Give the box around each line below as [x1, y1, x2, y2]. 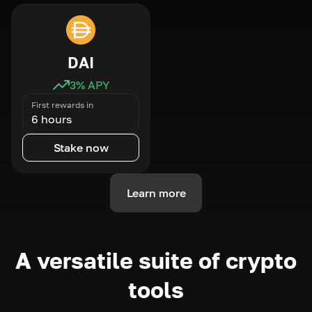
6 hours [31, 111, 72, 126]
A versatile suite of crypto [15, 247, 297, 274]
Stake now [53, 140, 109, 155]
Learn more [126, 185, 186, 200]
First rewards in [31, 99, 93, 110]
